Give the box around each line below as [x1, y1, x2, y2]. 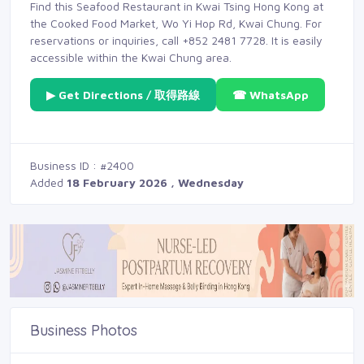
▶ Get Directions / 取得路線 [46, 88, 200, 102]
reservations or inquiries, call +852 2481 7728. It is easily [30, 33, 323, 48]
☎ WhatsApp [232, 88, 309, 102]
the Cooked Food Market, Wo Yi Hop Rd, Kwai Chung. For [30, 16, 322, 31]
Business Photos [30, 321, 137, 340]
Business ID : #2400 [30, 158, 134, 173]
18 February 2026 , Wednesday [67, 175, 244, 190]
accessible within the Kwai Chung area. [30, 50, 232, 65]
